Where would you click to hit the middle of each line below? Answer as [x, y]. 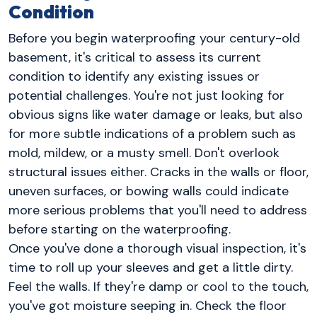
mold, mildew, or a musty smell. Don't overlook [144, 153]
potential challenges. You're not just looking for [146, 96]
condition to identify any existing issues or [134, 77]
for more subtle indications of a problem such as [152, 134]
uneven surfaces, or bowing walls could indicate [149, 191]
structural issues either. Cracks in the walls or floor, [158, 172]
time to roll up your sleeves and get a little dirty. [151, 268]
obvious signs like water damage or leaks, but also [156, 115]
